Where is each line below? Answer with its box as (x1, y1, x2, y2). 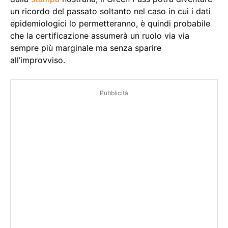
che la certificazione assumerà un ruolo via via (10, 31, 189, 41)
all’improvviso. (10, 55, 65, 66)
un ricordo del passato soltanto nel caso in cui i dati (10, 6, 211, 17)
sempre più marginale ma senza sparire (10, 43, 161, 53)
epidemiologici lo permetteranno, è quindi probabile (10, 18, 210, 29)
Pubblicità (100, 89, 128, 97)
